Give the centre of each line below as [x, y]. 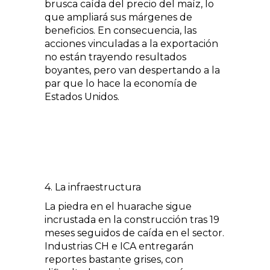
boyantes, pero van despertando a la [132, 70]
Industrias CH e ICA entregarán [119, 246]
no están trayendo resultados [115, 57]
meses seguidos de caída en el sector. [134, 233]
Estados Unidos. [82, 96]
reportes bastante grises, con [114, 259]
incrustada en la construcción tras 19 [132, 219]
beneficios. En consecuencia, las [121, 30]
